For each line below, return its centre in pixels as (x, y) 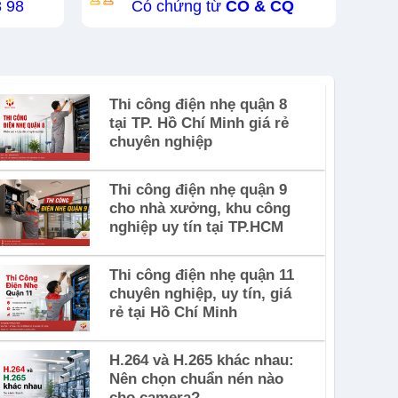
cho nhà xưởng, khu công (199, 208)
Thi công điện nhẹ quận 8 (198, 104)
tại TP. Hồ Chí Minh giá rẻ (199, 123)
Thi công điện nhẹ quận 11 (201, 275)
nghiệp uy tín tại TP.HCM (196, 227)
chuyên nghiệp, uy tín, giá (200, 293)
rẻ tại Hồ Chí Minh (173, 312)
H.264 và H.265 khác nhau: (201, 360)
